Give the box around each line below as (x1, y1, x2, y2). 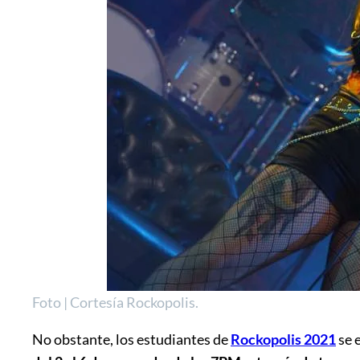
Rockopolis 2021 (231, 329, 336, 348)
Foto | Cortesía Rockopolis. (32, 292, 198, 311)
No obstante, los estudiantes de (32, 329, 231, 348)
